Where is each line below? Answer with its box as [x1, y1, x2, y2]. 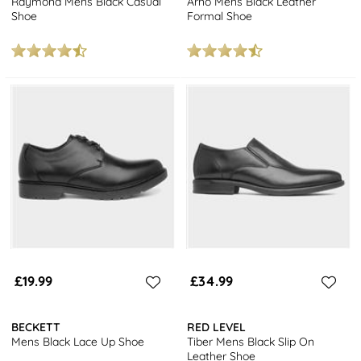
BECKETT [11, 319, 61, 334]
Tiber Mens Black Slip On [187, 334, 315, 349]
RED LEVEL [187, 319, 247, 334]
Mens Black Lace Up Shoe [11, 334, 145, 349]
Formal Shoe [187, 9, 253, 24]
